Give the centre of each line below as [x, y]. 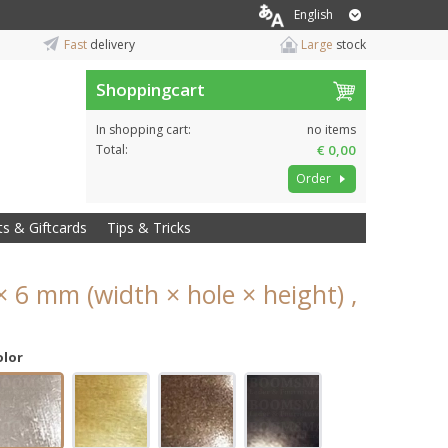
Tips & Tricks [149, 227]
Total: [112, 149]
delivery [112, 44]
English [313, 14]
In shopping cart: [143, 129]
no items [331, 129]
